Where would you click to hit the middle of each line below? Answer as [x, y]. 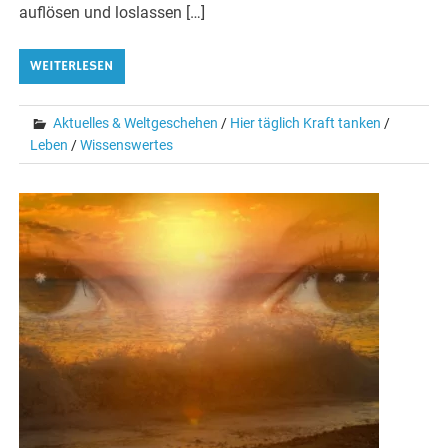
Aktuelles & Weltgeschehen [136, 122]
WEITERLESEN [72, 65]
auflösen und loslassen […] [112, 12]
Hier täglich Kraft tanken [306, 122]
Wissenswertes [127, 144]
